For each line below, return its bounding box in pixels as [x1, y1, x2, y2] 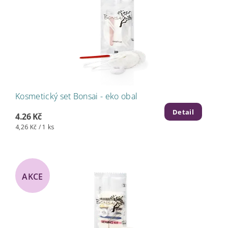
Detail [173, 107, 194, 117]
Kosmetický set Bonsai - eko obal [15, 91, 138, 102]
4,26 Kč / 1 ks [15, 123, 54, 132]
